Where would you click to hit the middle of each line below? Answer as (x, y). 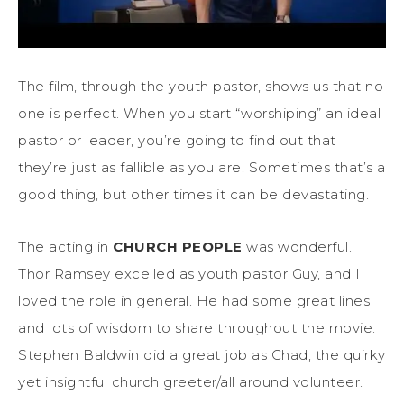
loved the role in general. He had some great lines (194, 300)
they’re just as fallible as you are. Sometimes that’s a (202, 167)
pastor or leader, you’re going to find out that (177, 140)
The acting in (65, 246)
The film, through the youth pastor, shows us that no (201, 86)
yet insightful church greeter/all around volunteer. (191, 381)
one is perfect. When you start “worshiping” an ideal (199, 113)
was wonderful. (297, 246)
